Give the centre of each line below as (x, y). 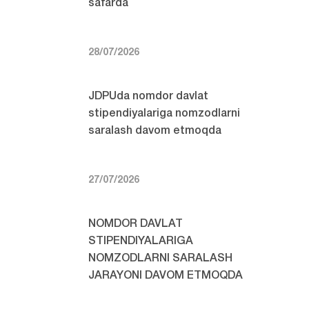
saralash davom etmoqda (155, 131)
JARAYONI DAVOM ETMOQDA (166, 276)
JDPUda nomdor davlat (149, 97)
